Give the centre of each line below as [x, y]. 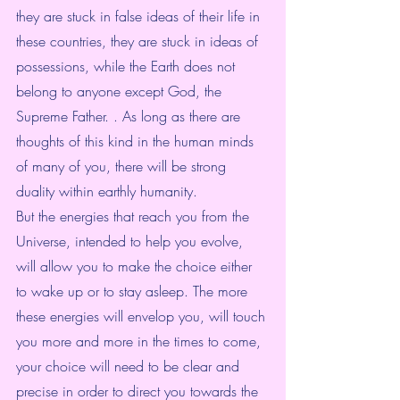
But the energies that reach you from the [135, 217]
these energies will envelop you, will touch [143, 317]
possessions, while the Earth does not [128, 67]
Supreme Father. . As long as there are [130, 117]
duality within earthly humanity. [107, 192]
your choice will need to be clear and [130, 367]
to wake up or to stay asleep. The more [134, 292]
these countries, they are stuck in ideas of [139, 42]
